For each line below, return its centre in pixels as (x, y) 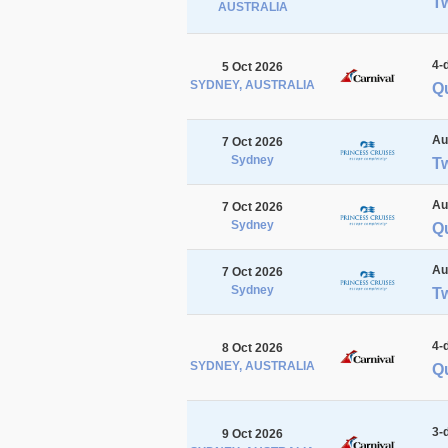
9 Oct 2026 (252, 433)
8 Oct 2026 (252, 347)
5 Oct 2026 (252, 66)
